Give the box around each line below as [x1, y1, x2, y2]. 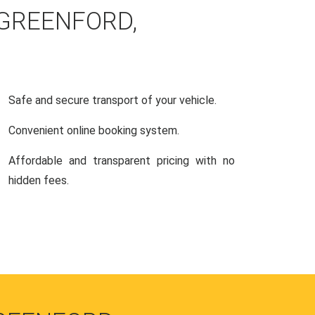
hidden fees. [8, 174, 69, 187]
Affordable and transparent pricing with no [8, 154, 235, 167]
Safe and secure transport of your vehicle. [8, 94, 217, 107]
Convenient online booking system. [8, 124, 179, 137]
